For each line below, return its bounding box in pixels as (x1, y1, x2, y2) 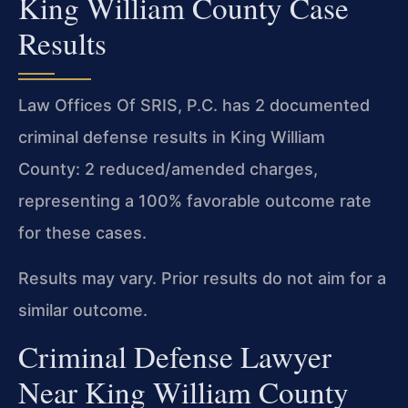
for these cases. (18, 223, 147, 243)
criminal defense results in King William (18, 127, 325, 148)
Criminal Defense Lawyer (18, 336, 331, 377)
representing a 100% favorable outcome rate (18, 191, 372, 211)
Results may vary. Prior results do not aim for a (18, 268, 386, 288)
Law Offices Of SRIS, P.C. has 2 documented (18, 96, 370, 116)
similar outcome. (18, 300, 148, 320)
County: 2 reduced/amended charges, (18, 159, 318, 179)
